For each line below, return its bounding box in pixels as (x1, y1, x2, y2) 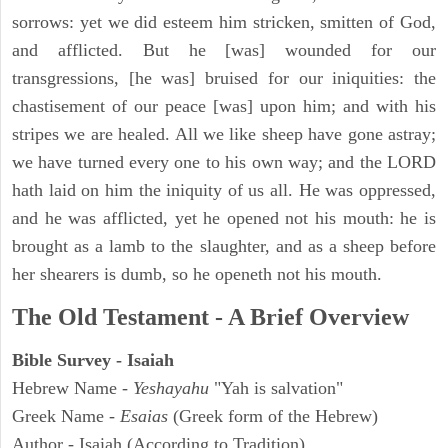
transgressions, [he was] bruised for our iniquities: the (12, 68, 436, 89)
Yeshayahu (133, 378, 214, 399)
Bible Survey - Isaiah (12, 350, 174, 371)
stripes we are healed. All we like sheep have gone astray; (12, 124, 436, 145)
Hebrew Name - (12, 378, 133, 399)
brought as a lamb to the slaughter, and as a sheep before (12, 236, 436, 257)
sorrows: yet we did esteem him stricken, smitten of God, (12, 12, 436, 33)
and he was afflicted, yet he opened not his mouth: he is (12, 208, 436, 229)
